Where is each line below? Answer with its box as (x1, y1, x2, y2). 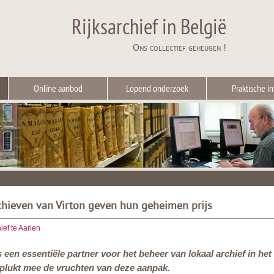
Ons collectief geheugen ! (132, 42, 226, 54)
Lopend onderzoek (125, 83, 188, 95)
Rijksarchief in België (71, 15, 226, 42)
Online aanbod (33, 83, 83, 95)
